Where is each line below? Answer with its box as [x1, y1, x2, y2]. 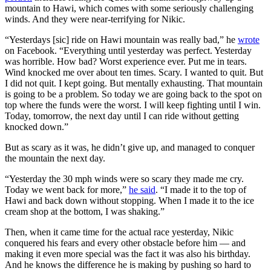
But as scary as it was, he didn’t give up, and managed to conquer [5, 142, 255, 152]
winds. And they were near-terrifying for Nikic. [5, 13, 185, 24]
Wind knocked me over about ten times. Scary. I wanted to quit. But [5, 67, 263, 77]
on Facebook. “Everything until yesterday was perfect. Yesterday [5, 45, 252, 56]
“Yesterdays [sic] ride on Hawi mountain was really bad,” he [5, 34, 238, 45]
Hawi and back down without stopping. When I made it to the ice [5, 195, 254, 206]
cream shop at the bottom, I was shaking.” [5, 206, 165, 217]
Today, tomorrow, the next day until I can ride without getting [5, 110, 239, 121]
